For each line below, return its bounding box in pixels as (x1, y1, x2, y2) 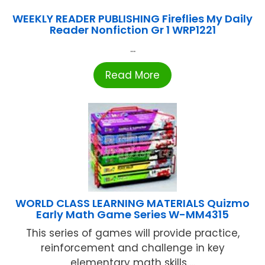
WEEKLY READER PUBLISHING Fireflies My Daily (12, 11, 253, 26)
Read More (105, 67, 160, 82)
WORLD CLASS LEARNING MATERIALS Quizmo (15, 195, 250, 211)
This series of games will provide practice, (25, 225, 240, 240)
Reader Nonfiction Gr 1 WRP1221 (49, 22, 216, 37)
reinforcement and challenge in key (40, 240, 225, 255)
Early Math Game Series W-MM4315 (36, 206, 229, 222)
